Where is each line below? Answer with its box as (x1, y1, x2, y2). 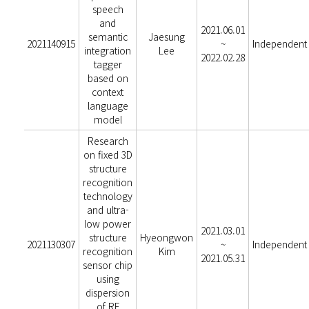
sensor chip (83, 258, 133, 272)
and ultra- (86, 203, 129, 217)
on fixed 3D (83, 148, 132, 161)
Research (87, 134, 128, 148)
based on (87, 71, 128, 85)
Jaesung (148, 30, 186, 43)
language (87, 99, 128, 112)
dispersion (86, 286, 130, 299)
